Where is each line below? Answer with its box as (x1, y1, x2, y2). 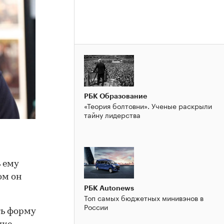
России (84, 200, 108, 212)
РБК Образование (84, 92, 147, 99)
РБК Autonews (84, 184, 134, 191)
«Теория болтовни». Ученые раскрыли (84, 99, 212, 111)
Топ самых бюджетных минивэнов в (84, 191, 203, 203)
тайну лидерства (84, 108, 140, 120)
